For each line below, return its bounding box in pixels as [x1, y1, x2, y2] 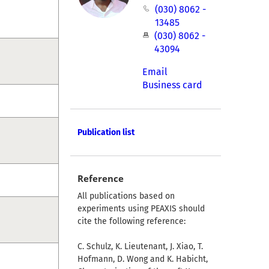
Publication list [77, 127, 134, 138]
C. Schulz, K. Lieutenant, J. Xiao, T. [77, 241, 203, 252]
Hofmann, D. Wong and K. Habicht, [77, 254, 208, 265]
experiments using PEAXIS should [77, 204, 205, 214]
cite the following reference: [77, 216, 186, 227]
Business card [142, 79, 203, 91]
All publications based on [77, 191, 175, 202]
